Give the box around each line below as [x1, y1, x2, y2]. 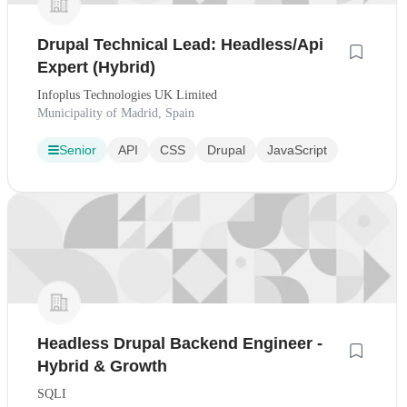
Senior [59, 143, 96, 158]
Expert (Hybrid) [37, 58, 155, 77]
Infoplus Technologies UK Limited [37, 88, 217, 103]
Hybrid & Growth [37, 356, 167, 375]
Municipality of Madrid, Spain [37, 106, 194, 121]
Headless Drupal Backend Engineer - [37, 333, 323, 352]
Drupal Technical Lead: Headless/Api [37, 35, 323, 55]
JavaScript [267, 143, 327, 158]
